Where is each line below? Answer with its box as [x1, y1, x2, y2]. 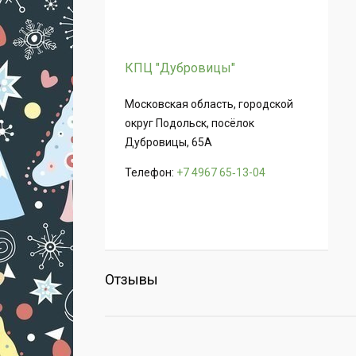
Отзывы [105, 271, 158, 288]
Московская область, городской [125, 98, 293, 111]
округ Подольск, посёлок [125, 117, 254, 130]
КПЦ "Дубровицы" [125, 60, 235, 76]
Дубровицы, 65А [125, 136, 212, 149]
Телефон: [125, 166, 176, 180]
